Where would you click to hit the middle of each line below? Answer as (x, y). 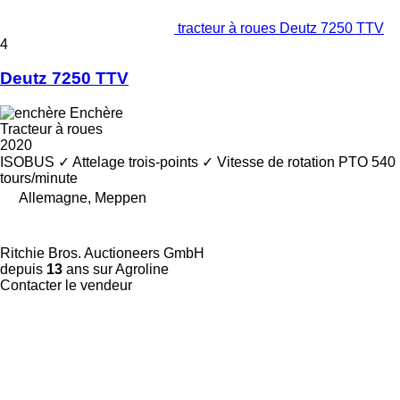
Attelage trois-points (135, 162)
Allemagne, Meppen (83, 198)
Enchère (96, 113)
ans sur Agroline (116, 270)
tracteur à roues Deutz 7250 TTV (281, 28)
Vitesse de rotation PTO (292, 162)
